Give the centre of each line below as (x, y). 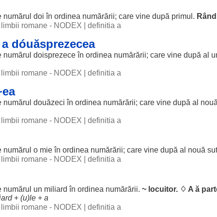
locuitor (162, 189)
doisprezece (54, 55)
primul (182, 16)
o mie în (47, 150)
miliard (56, 189)
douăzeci (49, 102)
